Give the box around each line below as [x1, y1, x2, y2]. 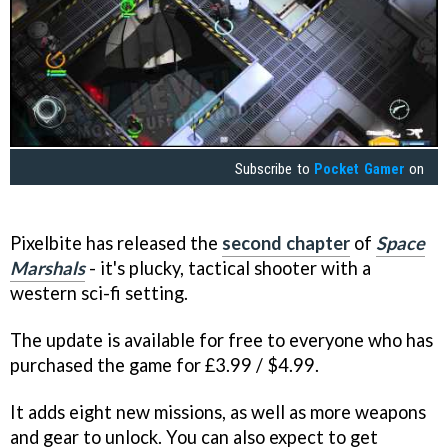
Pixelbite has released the [10, 232, 222, 255]
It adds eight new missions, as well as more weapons [10, 401, 426, 424]
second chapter [222, 232, 350, 255]
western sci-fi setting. [10, 282, 188, 305]
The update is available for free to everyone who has [10, 329, 433, 352]
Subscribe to [235, 159, 315, 178]
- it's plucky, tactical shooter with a [85, 257, 371, 280]
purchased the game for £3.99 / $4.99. [10, 354, 319, 377]
